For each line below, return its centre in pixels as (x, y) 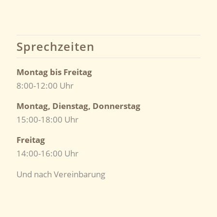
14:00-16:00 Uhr (47, 154)
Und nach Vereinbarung (61, 174)
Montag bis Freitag (54, 72)
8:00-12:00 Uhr (45, 85)
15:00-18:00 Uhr (47, 119)
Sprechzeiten (55, 46)
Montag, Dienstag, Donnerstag (78, 106)
